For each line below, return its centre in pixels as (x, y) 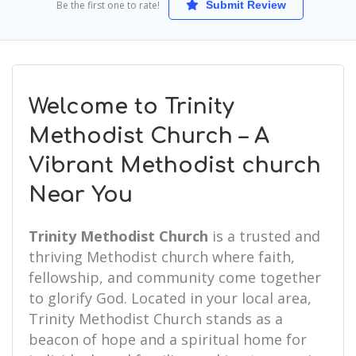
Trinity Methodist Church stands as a (156, 319)
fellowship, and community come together (175, 277)
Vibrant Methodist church (175, 165)
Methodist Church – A (149, 136)
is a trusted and (264, 236)
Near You (81, 195)
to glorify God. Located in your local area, (170, 298)
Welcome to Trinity (132, 106)
